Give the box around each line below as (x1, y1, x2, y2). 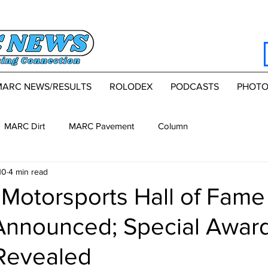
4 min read (8, 166, 48, 176)
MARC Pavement (69, 120, 134, 131)
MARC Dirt (4, 120, 45, 131)
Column (158, 120, 188, 131)
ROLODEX (109, 81, 153, 92)
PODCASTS (170, 81, 219, 92)
